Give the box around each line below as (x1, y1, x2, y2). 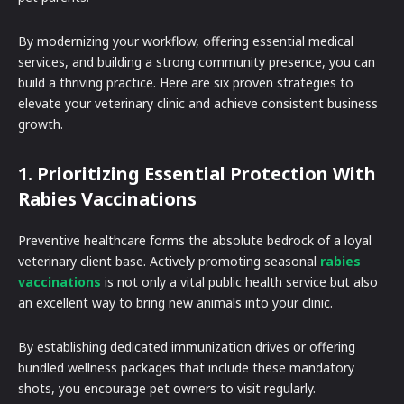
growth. (18, 115, 63, 133)
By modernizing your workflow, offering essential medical (18, 32, 353, 50)
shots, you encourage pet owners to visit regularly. (18, 379, 319, 397)
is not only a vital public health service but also (101, 272, 378, 290)
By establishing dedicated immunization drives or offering (18, 337, 355, 355)
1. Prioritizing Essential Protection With (18, 161, 376, 186)
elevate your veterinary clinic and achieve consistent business (18, 94, 378, 112)
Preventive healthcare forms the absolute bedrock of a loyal (18, 231, 372, 249)
